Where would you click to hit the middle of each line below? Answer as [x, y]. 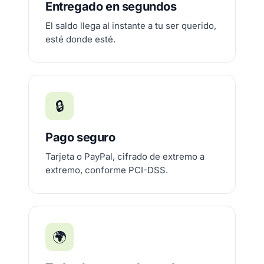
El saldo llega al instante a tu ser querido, [131, 26]
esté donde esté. [80, 39]
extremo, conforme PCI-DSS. [107, 170]
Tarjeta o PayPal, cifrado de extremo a [125, 156]
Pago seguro [80, 137]
